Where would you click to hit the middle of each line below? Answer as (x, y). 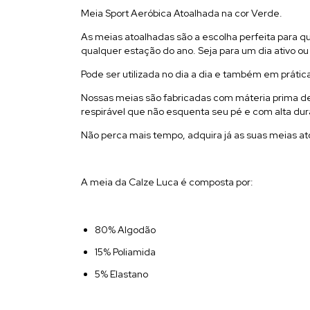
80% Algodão (125, 229)
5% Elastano (121, 274)
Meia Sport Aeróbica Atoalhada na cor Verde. (182, 13)
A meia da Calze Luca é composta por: (167, 182)
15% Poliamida (125, 252)
